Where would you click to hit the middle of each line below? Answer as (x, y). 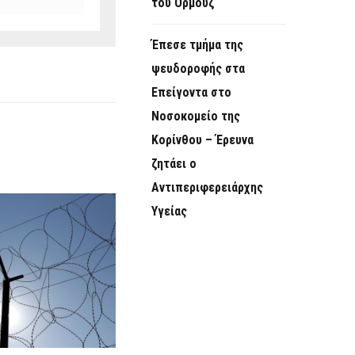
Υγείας (169, 212)
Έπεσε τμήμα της (197, 45)
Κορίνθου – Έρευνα (202, 140)
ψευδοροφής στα (198, 69)
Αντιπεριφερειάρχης (207, 188)
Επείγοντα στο (191, 93)
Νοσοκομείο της (196, 116)
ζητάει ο (174, 164)
